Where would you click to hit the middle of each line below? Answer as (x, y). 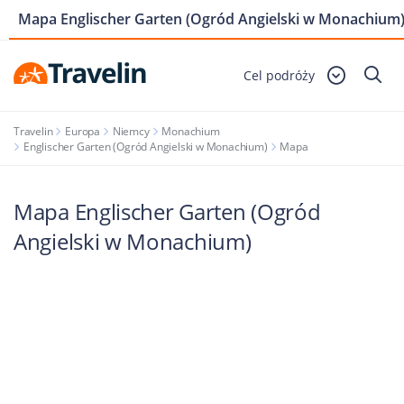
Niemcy (131, 131)
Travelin (33, 131)
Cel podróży (279, 75)
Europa (83, 131)
